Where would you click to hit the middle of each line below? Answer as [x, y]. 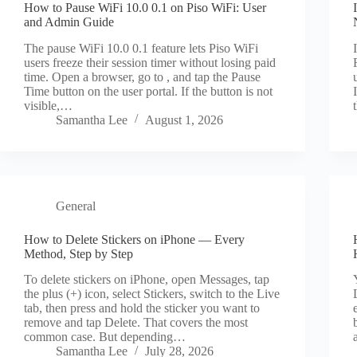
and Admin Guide [69, 22]
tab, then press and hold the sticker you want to [142, 308]
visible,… [48, 105]
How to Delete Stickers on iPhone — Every [134, 239]
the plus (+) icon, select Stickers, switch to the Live [152, 294]
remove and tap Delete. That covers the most [136, 323]
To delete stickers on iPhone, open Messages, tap [147, 280]
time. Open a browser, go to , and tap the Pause [142, 76]
